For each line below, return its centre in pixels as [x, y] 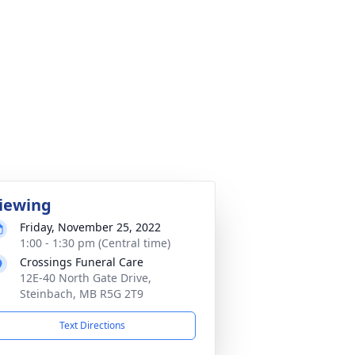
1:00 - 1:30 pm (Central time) [95, 243]
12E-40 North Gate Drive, [86, 278]
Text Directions [92, 325]
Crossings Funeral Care [82, 262]
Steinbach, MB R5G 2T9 [82, 294]
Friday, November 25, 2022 [90, 227]
